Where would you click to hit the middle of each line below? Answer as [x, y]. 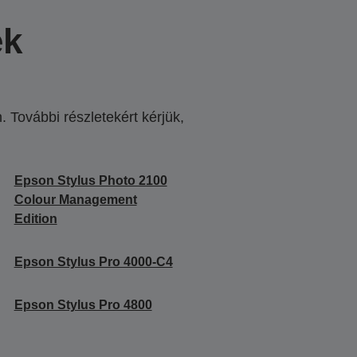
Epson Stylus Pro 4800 [83, 304]
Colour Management [75, 199]
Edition [35, 218]
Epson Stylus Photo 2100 [90, 180]
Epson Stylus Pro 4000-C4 [93, 261]
